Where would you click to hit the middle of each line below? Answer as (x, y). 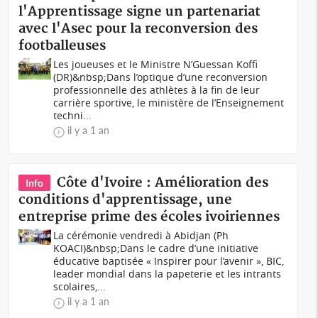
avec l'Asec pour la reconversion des (138, 29)
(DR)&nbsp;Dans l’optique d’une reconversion (161, 77)
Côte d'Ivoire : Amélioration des (163, 183)
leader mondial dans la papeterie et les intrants (168, 274)
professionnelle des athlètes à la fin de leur (157, 90)
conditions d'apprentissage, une (126, 200)
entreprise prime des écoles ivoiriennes (149, 217)
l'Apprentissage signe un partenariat (140, 12)
